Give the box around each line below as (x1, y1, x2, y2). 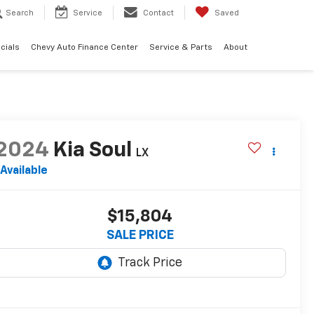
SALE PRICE (106, 229, 174, 243)
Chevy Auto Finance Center (31, 43, 138, 53)
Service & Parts (149, 43, 212, 53)
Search (6, 9, 34, 18)
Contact (143, 9, 174, 18)
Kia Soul (53, 140, 132, 162)
